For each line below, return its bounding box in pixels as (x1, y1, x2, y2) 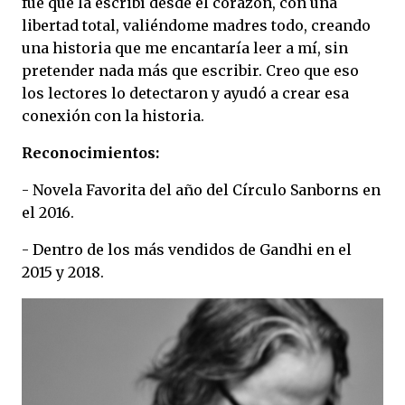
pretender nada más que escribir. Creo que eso (22, 61, 359, 80)
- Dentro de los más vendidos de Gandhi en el (22, 240, 352, 259)
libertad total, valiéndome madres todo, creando (22, 16, 371, 34)
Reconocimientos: (22, 144, 159, 162)
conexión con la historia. (22, 107, 204, 125)
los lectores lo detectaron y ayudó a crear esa (22, 84, 349, 102)
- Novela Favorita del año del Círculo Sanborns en (22, 181, 381, 199)
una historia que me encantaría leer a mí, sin (22, 39, 348, 57)
